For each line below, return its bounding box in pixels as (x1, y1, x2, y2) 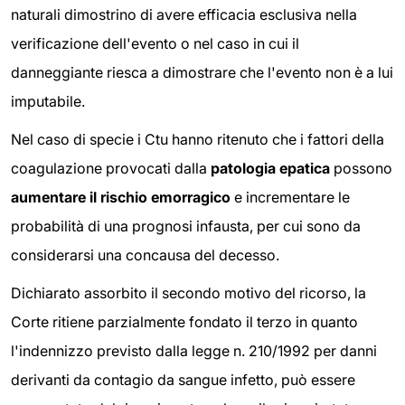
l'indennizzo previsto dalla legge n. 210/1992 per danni (11, 341, 377, 360)
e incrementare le (231, 188, 350, 206)
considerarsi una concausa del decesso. (11, 246, 279, 264)
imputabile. (11, 92, 85, 111)
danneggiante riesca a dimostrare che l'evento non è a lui (11, 63, 393, 82)
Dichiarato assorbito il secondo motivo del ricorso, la (11, 283, 366, 302)
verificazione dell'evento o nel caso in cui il (11, 34, 299, 53)
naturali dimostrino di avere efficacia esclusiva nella (11, 5, 357, 24)
